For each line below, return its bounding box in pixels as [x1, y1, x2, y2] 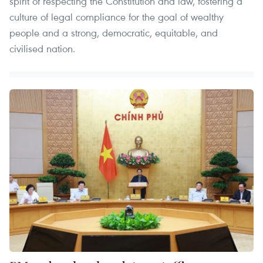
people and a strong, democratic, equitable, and [9, 26, 218, 40]
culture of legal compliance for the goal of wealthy [9, 10, 224, 24]
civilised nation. [9, 42, 75, 56]
